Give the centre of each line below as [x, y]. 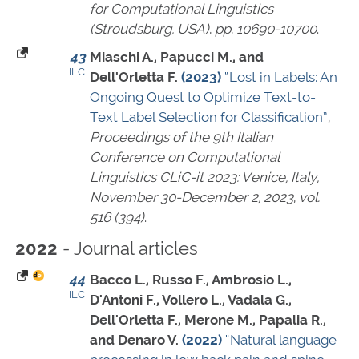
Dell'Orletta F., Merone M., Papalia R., [208, 320]
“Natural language [281, 340]
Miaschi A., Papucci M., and [177, 57]
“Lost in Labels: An [281, 77]
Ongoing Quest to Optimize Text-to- [203, 97]
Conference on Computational [185, 157]
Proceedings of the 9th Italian [182, 137]
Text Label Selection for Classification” [209, 117]
